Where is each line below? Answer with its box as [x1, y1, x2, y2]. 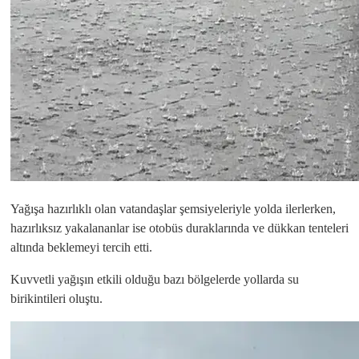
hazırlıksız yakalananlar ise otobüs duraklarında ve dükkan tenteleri [10, 221, 349, 235]
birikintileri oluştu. [10, 292, 103, 305]
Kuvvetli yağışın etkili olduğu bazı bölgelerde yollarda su [10, 272, 299, 286]
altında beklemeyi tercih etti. [10, 240, 152, 254]
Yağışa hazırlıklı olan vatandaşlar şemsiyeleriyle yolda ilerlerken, [10, 202, 336, 216]
